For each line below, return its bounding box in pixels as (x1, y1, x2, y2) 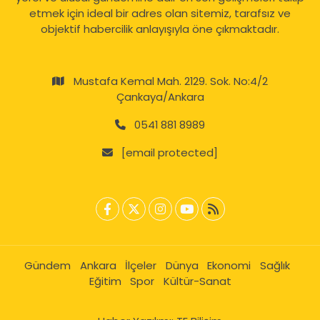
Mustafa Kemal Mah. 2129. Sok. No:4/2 (73, 74, 268, 89)
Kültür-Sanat (163, 274, 231, 289)
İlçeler (125, 258, 156, 274)
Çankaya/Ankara (116, 89, 204, 105)
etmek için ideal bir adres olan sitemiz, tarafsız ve (29, 6, 291, 21)
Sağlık (259, 258, 290, 274)
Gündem (24, 258, 71, 274)
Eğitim (89, 274, 121, 289)
